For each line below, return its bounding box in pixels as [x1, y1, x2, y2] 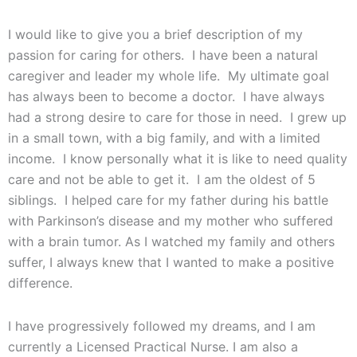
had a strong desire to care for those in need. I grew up [8, 109, 347, 126]
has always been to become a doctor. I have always [8, 88, 324, 105]
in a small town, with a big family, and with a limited [8, 130, 320, 147]
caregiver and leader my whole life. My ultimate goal [8, 68, 329, 84]
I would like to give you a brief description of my [8, 26, 303, 43]
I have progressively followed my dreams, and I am [8, 318, 316, 335]
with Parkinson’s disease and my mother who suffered [8, 213, 333, 229]
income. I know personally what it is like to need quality [8, 151, 347, 167]
